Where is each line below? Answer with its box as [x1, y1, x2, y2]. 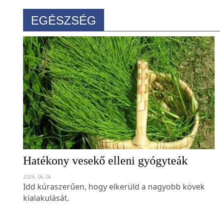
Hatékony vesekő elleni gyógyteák [23, 163, 188, 176]
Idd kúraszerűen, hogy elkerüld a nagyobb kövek [23, 190, 205, 201]
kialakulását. [23, 201, 69, 213]
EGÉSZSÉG [31, 23, 96, 36]
